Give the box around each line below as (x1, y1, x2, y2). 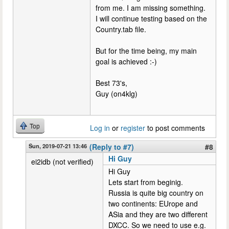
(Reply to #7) (89, 141, 134, 152)
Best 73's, (96, 77, 127, 88)
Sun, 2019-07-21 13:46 (29, 141, 87, 150)
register (121, 122, 145, 133)
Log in (90, 122, 110, 133)
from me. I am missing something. (96, 2, 205, 13)
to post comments (145, 122, 205, 133)
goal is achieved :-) (96, 56, 157, 66)
